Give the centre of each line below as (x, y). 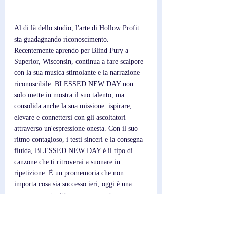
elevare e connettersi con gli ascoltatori (71, 117)
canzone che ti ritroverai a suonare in (68, 162)
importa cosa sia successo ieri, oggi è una (74, 184)
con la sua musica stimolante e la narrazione (78, 73)
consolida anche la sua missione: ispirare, (74, 106)
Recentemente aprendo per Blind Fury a (72, 50)
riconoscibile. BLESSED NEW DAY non (75, 84)
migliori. (27, 206)
